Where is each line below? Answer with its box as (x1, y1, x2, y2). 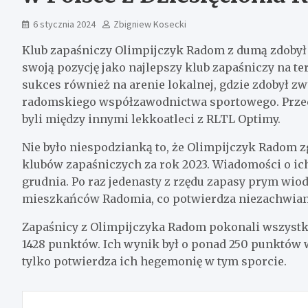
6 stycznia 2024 (33, 17, 96, 30)
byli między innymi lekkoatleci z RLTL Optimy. (22, 111, 280, 126)
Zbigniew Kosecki (113, 17, 186, 30)
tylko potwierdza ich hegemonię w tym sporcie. (22, 254, 287, 268)
